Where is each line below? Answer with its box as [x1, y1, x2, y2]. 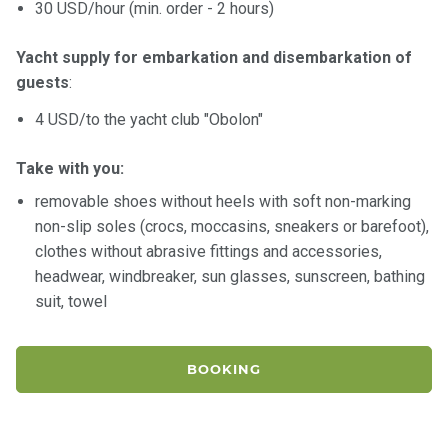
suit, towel [35, 291, 108, 311]
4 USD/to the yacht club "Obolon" [35, 109, 264, 129]
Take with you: [16, 158, 124, 178]
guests [16, 72, 69, 92]
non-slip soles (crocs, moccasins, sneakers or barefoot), [35, 216, 430, 236]
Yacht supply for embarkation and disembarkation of [16, 47, 412, 67]
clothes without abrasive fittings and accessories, [35, 241, 383, 261]
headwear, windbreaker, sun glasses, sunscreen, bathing [35, 266, 426, 286]
